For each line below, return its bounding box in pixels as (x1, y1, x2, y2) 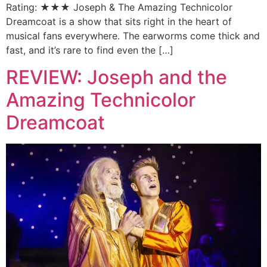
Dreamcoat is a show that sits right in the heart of (6, 15, 232, 28)
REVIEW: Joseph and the (6, 65, 227, 89)
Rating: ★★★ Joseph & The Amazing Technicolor (6, 1, 232, 14)
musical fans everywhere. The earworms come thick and (6, 30, 260, 42)
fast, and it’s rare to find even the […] (6, 44, 173, 57)
